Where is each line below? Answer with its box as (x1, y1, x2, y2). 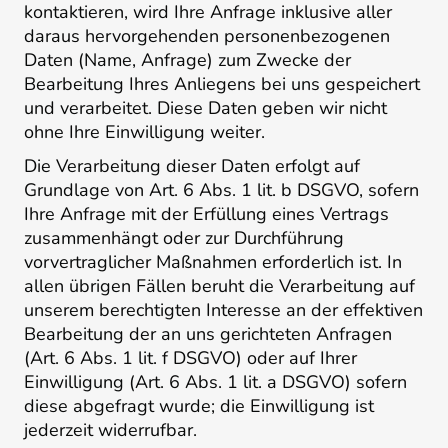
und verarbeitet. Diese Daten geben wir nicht (24, 95, 387, 120)
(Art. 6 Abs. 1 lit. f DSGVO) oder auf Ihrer (24, 346, 357, 371)
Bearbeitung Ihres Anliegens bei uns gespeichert (24, 71, 420, 96)
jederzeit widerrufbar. (24, 418, 197, 443)
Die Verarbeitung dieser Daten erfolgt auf (24, 154, 360, 179)
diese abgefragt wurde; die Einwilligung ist (24, 394, 374, 419)
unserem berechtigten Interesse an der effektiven (24, 298, 423, 323)
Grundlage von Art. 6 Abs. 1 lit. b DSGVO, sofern (24, 178, 419, 203)
